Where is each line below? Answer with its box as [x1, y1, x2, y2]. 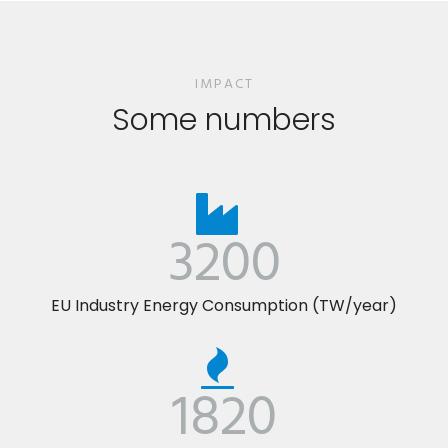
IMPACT [194, 72, 254, 96]
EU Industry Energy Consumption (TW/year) [51, 293, 397, 317]
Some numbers [112, 98, 336, 141]
